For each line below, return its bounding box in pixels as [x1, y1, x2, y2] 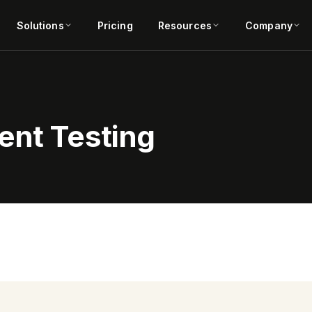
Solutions [16, 19, 64, 31]
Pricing [97, 19, 133, 31]
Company [245, 19, 292, 31]
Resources [157, 19, 212, 31]
